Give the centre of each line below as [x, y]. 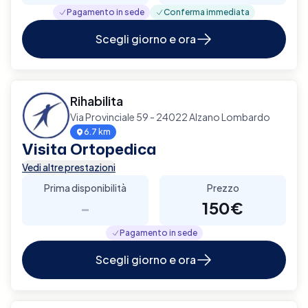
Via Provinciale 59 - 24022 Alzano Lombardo [170, 117]
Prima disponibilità [85, 187]
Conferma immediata [207, 12]
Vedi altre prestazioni [69, 167]
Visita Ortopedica [89, 148]
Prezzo [223, 187]
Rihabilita [97, 100]
